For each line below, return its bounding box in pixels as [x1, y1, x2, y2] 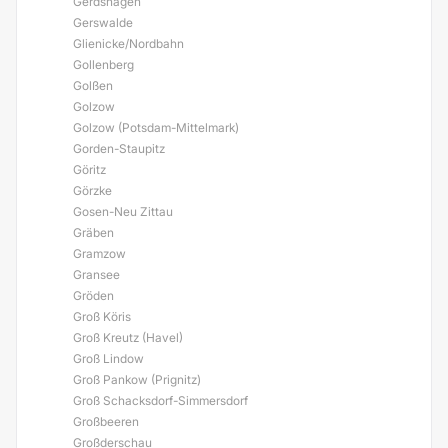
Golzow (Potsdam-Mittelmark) [73, 120, 239, 135]
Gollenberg [73, 57, 134, 72]
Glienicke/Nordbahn [73, 36, 184, 51]
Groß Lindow [73, 351, 144, 366]
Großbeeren [73, 414, 139, 429]
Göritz [73, 162, 106, 177]
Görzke [73, 183, 112, 198]
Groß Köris [73, 309, 131, 324]
